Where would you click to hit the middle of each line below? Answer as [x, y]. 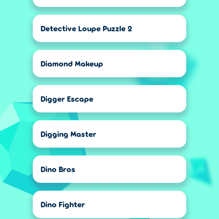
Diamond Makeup [72, 63]
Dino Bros [58, 169]
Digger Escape [67, 99]
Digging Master [68, 134]
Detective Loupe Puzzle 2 [86, 28]
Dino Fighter [63, 204]
